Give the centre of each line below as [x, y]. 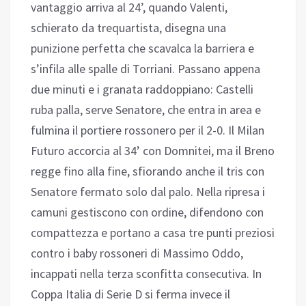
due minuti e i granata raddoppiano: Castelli [142, 89]
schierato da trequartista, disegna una [128, 28]
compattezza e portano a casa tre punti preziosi [153, 233]
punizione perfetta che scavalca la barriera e [142, 48]
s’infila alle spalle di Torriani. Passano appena [145, 69]
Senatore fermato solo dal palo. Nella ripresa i [148, 192]
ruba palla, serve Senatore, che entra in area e [146, 110]
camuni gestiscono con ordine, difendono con [147, 212]
